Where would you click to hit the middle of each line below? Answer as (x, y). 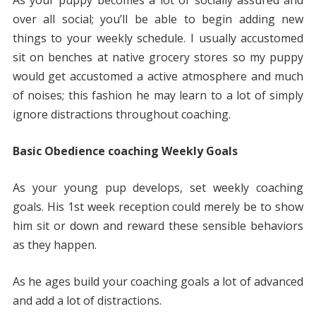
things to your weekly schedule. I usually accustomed (158, 38)
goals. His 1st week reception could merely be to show (158, 207)
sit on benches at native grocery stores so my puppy (158, 57)
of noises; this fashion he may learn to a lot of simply (158, 96)
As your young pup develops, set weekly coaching (158, 188)
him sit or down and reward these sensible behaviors (158, 226)
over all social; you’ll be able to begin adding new (158, 19)
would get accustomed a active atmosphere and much (158, 77)
